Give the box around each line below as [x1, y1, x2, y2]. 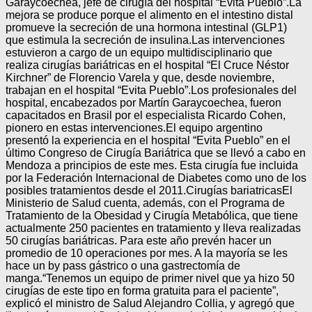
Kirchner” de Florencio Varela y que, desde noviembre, [6, 71, 274, 84]
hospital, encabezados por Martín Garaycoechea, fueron [6, 96, 281, 109]
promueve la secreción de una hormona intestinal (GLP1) [6, 21, 287, 33]
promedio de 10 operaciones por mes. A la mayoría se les [6, 247, 288, 259]
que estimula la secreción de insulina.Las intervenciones [6, 33, 285, 46]
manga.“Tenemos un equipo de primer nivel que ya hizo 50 [6, 272, 295, 284]
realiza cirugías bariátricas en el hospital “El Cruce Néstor [6, 58, 289, 71]
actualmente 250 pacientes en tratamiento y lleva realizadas [6, 221, 301, 234]
